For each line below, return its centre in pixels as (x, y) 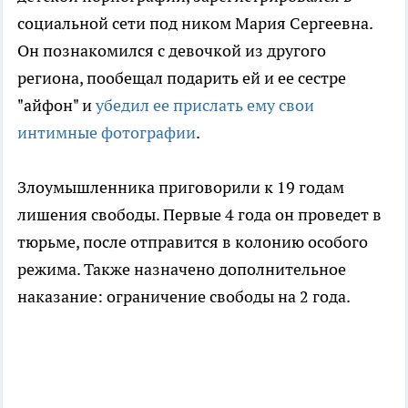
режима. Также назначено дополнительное (182, 270)
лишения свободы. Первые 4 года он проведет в (199, 215)
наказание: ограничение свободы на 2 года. (184, 297)
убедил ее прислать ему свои (205, 106)
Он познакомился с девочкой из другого (172, 51)
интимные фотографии (107, 133)
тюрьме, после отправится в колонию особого (193, 242)
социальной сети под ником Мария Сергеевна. (195, 24)
